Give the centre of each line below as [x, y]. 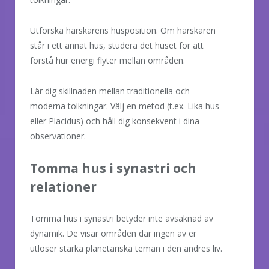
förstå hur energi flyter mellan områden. [107, 60]
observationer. [58, 136]
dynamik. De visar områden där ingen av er [113, 233]
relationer [63, 186]
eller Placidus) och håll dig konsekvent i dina [115, 121]
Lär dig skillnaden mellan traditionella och [110, 91]
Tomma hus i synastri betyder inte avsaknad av [122, 218]
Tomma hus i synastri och [113, 168]
